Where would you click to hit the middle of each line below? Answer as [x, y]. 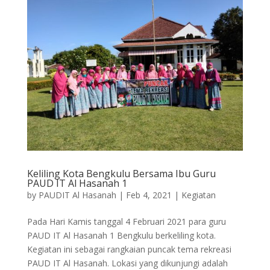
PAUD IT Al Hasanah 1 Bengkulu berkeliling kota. [121, 236]
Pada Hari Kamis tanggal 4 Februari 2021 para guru [126, 222]
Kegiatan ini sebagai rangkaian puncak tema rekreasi [129, 250]
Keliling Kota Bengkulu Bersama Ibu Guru [121, 174]
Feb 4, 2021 [149, 195]
